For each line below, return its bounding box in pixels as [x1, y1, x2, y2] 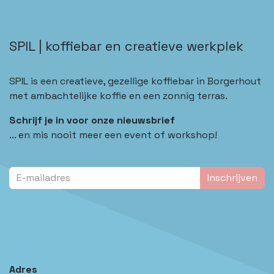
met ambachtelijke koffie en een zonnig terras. [9, 89, 230, 103]
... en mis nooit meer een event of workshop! [9, 128, 217, 142]
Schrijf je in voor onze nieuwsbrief [9, 114, 177, 127]
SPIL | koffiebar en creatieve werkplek [9, 38, 243, 55]
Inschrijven [207, 171, 257, 185]
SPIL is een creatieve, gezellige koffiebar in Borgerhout [9, 75, 261, 88]
